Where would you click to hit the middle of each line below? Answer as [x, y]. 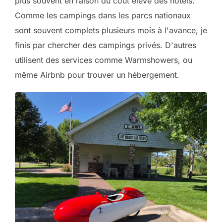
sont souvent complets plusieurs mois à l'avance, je [111, 30]
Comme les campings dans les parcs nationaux [103, 15]
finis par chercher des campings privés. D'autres [106, 45]
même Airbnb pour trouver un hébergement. [97, 75]
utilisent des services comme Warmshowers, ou [104, 60]
